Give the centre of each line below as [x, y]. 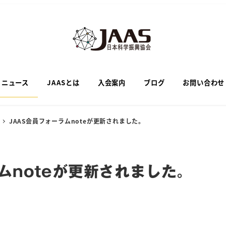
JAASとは [63, 82]
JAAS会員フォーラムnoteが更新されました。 [77, 121]
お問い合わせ [204, 82]
